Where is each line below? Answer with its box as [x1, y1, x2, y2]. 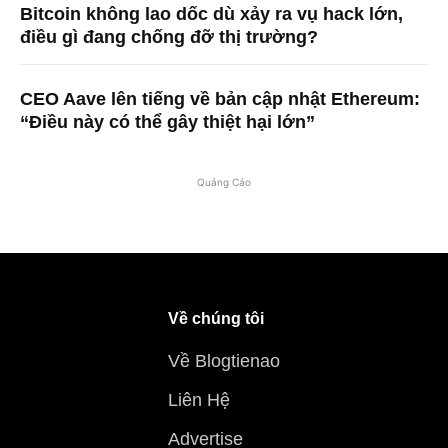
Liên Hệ [168, 390, 230, 411]
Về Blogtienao [168, 351, 280, 372]
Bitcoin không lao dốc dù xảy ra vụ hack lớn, [20, 4, 403, 25]
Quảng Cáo [197, 176, 251, 189]
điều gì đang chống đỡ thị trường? [20, 27, 318, 48]
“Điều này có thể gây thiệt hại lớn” [20, 112, 315, 133]
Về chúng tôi [168, 310, 264, 328]
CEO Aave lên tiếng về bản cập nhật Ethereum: [20, 89, 420, 110]
